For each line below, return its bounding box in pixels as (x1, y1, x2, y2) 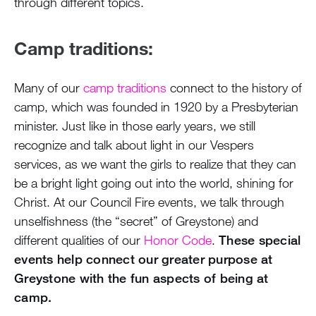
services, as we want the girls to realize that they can (14, 155, 296, 171)
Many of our (14, 79, 83, 95)
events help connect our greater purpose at (14, 250, 273, 267)
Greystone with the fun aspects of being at (14, 269, 269, 286)
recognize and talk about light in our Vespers (14, 136, 254, 152)
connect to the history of (166, 79, 302, 95)
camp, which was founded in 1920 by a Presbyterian (14, 98, 298, 114)
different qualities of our (14, 231, 144, 248)
